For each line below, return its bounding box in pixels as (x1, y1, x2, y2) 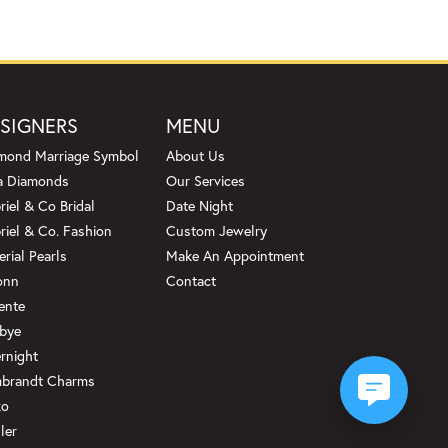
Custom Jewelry (166, 221, 267, 241)
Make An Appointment (166, 246, 304, 266)
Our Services (166, 171, 245, 191)
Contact (166, 271, 216, 291)
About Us (166, 146, 225, 166)
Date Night (166, 196, 233, 216)
